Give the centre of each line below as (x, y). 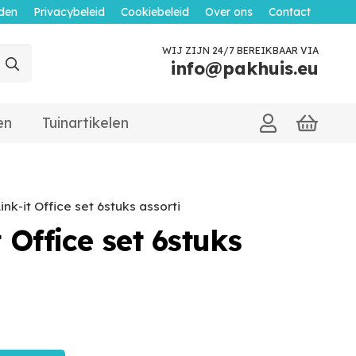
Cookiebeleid (155, 12)
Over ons (229, 12)
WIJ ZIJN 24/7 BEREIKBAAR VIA (240, 50)
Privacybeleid (69, 12)
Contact (290, 12)
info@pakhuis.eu (245, 68)
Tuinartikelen (86, 123)
